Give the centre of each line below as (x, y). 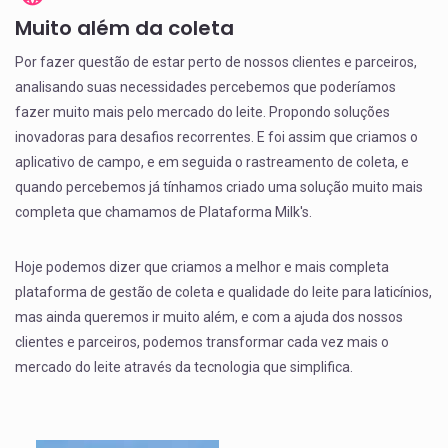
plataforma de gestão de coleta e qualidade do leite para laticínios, (223, 292)
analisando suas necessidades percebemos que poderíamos (205, 87)
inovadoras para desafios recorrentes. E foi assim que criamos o (216, 137)
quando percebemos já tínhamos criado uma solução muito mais (219, 187)
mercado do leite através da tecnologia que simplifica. (184, 367)
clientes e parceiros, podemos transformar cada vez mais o (202, 342)
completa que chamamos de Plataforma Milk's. (163, 212)
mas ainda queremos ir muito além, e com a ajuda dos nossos (209, 317)
